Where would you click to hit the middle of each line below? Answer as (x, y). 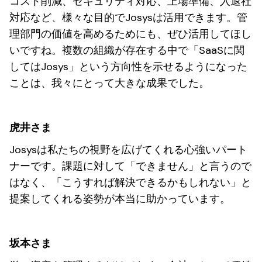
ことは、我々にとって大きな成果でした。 (109, 83)
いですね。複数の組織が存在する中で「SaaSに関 (127, 50)
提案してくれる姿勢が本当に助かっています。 (120, 199)
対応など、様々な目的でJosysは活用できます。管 (128, 18)
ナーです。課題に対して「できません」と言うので (130, 166)
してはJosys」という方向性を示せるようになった (128, 67)
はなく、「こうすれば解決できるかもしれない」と (130, 182)
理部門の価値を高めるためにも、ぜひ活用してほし (130, 34)
